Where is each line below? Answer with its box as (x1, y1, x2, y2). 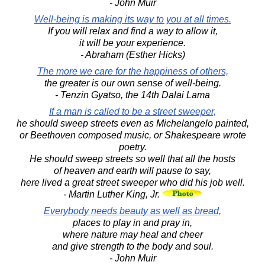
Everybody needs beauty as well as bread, (44, 206, 221, 216)
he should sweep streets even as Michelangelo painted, (16, 118, 249, 129)
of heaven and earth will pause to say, (54, 166, 211, 176)
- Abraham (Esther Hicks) (80, 50, 185, 60)
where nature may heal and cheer (62, 230, 203, 240)
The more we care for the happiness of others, (37, 66, 228, 77)
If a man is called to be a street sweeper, (49, 106, 216, 117)
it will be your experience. (79, 38, 186, 49)
